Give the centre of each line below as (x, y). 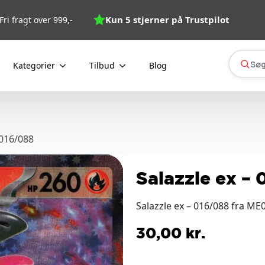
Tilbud (102, 65)
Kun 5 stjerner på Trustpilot (167, 19)
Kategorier (34, 65)
